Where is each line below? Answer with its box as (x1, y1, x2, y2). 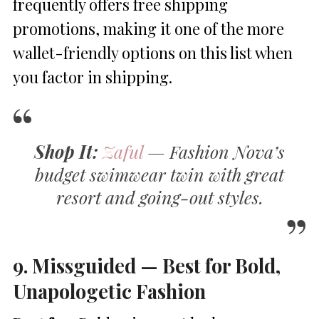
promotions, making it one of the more (13, 17, 284, 39)
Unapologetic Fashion (13, 277, 206, 304)
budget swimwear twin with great (35, 162, 284, 186)
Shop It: (34, 139, 98, 163)
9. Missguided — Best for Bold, (13, 251, 281, 278)
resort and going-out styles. (56, 184, 263, 209)
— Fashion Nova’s (143, 139, 285, 163)
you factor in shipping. (13, 66, 172, 88)
